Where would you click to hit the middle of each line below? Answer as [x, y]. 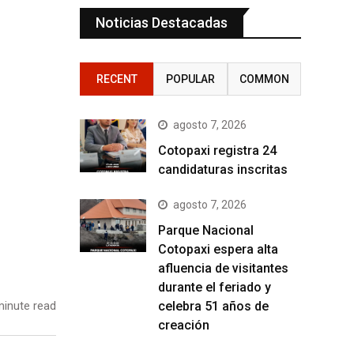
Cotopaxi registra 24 [217, 150]
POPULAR [190, 79]
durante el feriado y [215, 287]
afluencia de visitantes [223, 268]
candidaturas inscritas [224, 169]
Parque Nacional [206, 230]
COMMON [264, 79]
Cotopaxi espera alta [218, 249]
